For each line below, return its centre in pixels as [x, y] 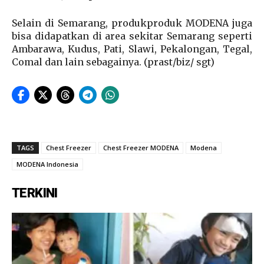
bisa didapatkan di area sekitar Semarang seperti [132, 36]
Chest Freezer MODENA [141, 148]
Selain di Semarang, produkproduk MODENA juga [132, 23]
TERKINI [35, 193]
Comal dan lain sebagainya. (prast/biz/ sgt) [113, 62]
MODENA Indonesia [47, 164]
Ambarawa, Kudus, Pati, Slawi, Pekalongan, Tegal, [132, 49]
